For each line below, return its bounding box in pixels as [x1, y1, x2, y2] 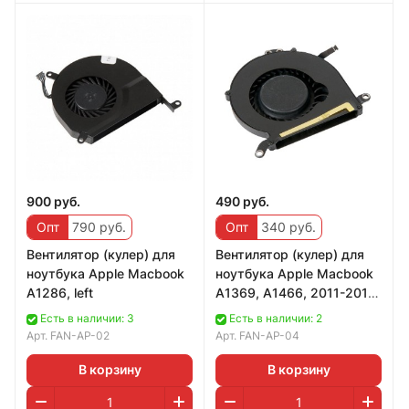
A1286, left [26, 284, 93, 300]
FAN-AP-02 [50, 328, 110, 342]
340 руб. [257, 218, 316, 235]
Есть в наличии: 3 [40, 310, 134, 325]
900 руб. [26, 193, 80, 209]
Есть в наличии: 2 [229, 310, 322, 325]
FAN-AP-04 [239, 328, 299, 342]
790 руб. [68, 218, 126, 235]
